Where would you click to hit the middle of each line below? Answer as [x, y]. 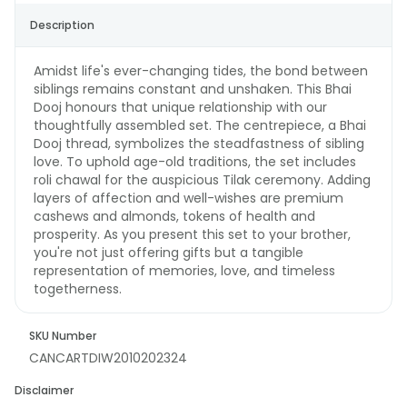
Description [62, 25]
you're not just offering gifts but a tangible [169, 253]
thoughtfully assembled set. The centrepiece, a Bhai [200, 125]
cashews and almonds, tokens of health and [174, 216]
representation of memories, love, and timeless [184, 271]
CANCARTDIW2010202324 [108, 358]
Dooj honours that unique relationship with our [180, 107]
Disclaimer [44, 390]
